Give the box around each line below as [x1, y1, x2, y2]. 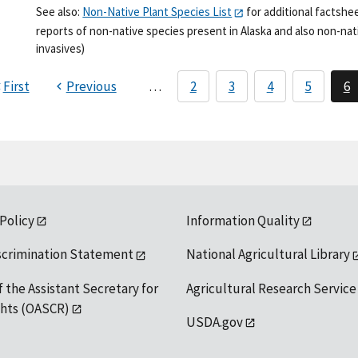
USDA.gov [185, 312, 243, 331]
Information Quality [185, 211, 300, 229]
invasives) [36, 40, 86, 56]
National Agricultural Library [185, 245, 350, 264]
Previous [66, 77, 117, 95]
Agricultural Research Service [185, 279, 356, 297]
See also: [36, 4, 83, 20]
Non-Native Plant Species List [82, 4, 233, 20]
